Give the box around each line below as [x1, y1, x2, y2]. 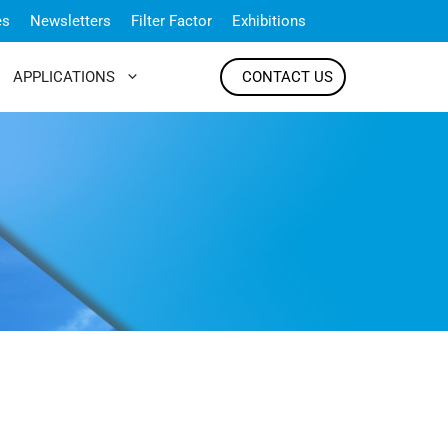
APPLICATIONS [13, 68, 115, 86]
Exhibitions [232, 12, 306, 30]
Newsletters [30, 12, 111, 30]
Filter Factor [131, 12, 212, 30]
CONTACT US [242, 68, 333, 86]
